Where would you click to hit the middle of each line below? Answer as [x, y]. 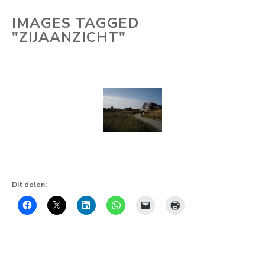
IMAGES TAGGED [75, 23]
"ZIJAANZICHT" [69, 37]
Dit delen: [29, 185]
